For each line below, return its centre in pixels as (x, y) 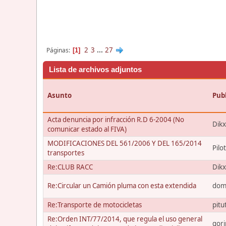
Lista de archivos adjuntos (95, 70)
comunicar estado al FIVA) (87, 129)
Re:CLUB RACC (70, 167)
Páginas (58, 50)
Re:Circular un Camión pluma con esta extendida (122, 186)
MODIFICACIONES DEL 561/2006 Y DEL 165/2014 (125, 143)
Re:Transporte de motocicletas (95, 205)
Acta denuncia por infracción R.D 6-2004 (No (116, 120)
